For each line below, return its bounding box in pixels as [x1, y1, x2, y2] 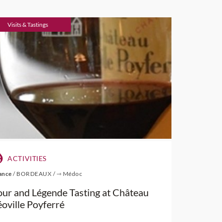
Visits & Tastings [7, 21, 48, 28]
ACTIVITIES [5, 154, 47, 163]
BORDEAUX [16, 170, 52, 177]
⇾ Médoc [56, 170, 83, 177]
